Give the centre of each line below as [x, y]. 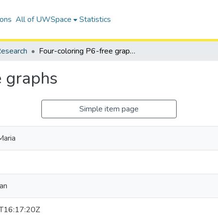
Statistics [95, 19]
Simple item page [109, 109]
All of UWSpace [43, 19]
